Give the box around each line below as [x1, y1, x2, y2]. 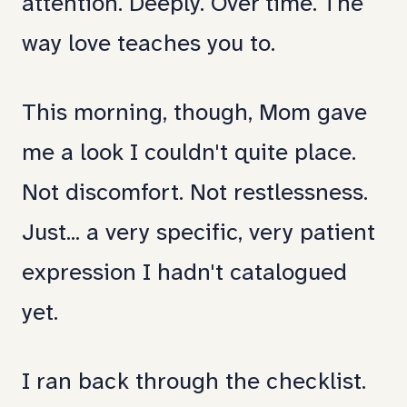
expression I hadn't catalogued [22, 261, 347, 287]
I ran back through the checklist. [22, 370, 366, 396]
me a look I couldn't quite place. [22, 141, 356, 167]
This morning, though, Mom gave [22, 101, 367, 127]
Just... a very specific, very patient [22, 221, 375, 247]
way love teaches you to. [22, 32, 275, 58]
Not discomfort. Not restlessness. [22, 181, 368, 207]
